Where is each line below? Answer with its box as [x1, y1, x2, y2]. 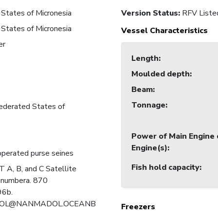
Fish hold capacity [131, 162, 200, 173]
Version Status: [121, 8, 182, 19]
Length [131, 53, 159, 64]
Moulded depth [131, 69, 190, 80]
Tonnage [131, 100, 165, 111]
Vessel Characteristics [121, 25, 208, 36]
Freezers [121, 201, 155, 213]
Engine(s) [131, 143, 167, 154]
